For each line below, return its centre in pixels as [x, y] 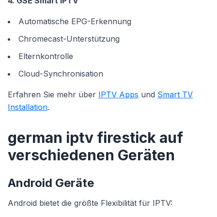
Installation [28, 107]
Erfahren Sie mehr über [53, 94]
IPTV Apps [118, 94]
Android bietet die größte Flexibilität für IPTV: [90, 203]
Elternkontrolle [46, 56]
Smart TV [175, 94]
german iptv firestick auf [95, 138]
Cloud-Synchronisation [61, 74]
